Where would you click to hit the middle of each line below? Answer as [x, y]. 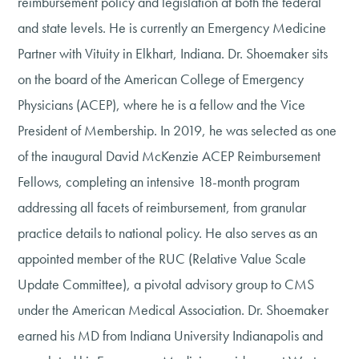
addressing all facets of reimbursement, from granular [162, 208]
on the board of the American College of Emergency [161, 79]
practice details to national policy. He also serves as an [168, 233]
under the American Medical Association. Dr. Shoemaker [173, 310]
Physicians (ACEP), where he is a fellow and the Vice [162, 105]
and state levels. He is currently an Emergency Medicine [172, 28]
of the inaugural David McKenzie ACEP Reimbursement [169, 156]
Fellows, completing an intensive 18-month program [159, 182]
